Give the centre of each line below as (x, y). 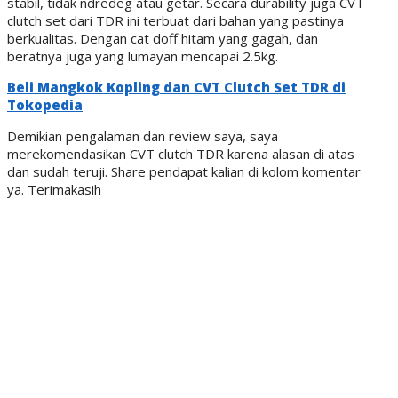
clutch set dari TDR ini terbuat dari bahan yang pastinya (175, 21)
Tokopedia (45, 105)
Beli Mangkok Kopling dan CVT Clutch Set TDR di (176, 88)
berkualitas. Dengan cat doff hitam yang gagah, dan (163, 39)
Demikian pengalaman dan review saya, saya (143, 136)
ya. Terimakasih (54, 190)
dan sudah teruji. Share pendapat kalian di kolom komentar (184, 172)
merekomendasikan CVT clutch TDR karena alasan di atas (181, 154)
